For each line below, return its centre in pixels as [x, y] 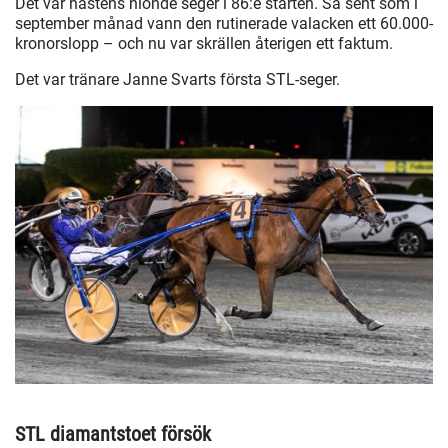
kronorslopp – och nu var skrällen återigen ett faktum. [204, 44]
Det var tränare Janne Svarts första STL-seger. [177, 80]
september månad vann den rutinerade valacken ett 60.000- [224, 24]
